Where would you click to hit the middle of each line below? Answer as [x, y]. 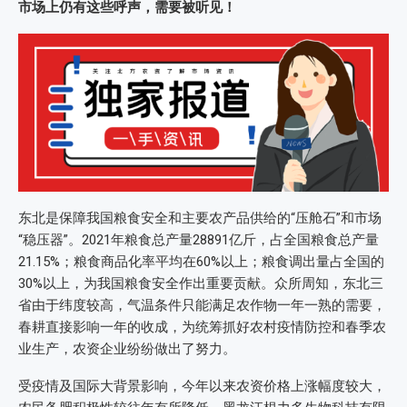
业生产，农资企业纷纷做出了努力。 [127, 348]
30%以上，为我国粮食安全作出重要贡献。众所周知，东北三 [201, 283]
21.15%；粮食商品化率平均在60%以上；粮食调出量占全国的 [201, 261]
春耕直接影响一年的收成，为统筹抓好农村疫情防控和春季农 [202, 327]
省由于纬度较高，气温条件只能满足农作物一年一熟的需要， [202, 305]
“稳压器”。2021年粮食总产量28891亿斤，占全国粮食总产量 [199, 239]
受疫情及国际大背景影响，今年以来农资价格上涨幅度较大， [202, 386]
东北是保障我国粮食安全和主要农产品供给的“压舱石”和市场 [200, 218]
